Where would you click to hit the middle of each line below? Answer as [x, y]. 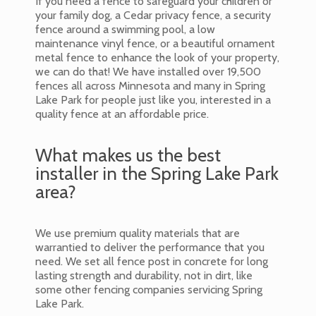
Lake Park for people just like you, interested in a [153, 99]
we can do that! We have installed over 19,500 [148, 71]
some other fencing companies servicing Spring [149, 289]
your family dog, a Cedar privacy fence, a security [153, 15]
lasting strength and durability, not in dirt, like [144, 275]
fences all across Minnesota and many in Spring [150, 85]
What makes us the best [128, 155]
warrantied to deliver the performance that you [150, 247]
